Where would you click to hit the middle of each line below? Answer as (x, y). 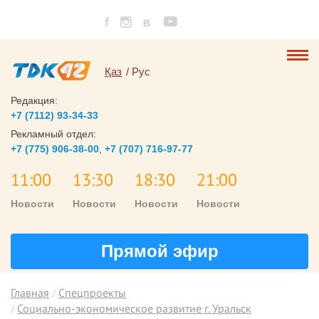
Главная (30, 293)
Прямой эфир (159, 251)
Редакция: (34, 100)
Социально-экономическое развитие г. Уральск (134, 308)
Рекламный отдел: (53, 134)
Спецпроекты (92, 293)
